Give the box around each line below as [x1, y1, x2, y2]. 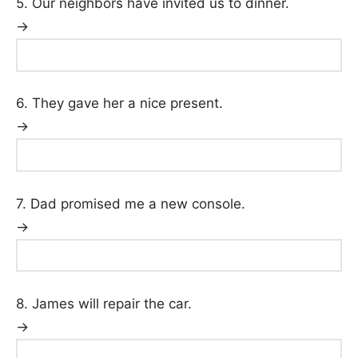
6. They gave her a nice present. [16, 95, 223, 112]
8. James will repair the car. [16, 295, 192, 312]
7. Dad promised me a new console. [16, 195, 245, 212]
